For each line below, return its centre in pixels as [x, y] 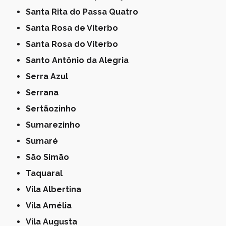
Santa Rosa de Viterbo [75, 28]
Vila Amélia [52, 205]
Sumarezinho [56, 125]
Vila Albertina [56, 189]
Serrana [45, 92]
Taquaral [47, 173]
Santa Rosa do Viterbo [75, 44]
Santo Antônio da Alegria [80, 60]
